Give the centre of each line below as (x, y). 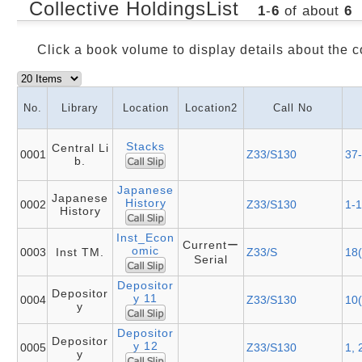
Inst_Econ (145, 237)
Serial (211, 259)
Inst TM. (80, 252)
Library (80, 107)
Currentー (211, 244)
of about (311, 11)
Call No (293, 107)
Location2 (211, 107)
